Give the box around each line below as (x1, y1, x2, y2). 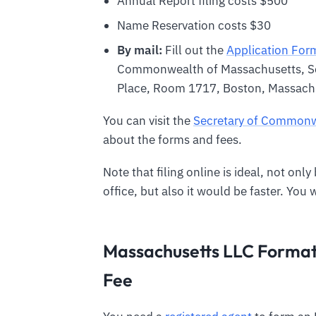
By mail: (116, 42, 162, 59)
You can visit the (103, 113, 193, 129)
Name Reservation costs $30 (116, 18, 271, 34)
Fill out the (162, 42, 226, 59)
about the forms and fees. (103, 132, 242, 148)
